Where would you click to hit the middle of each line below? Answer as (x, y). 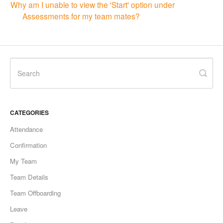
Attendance (26, 129)
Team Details (29, 177)
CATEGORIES (29, 112)
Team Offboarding (35, 193)
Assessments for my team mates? (81, 16)
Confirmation (28, 145)
